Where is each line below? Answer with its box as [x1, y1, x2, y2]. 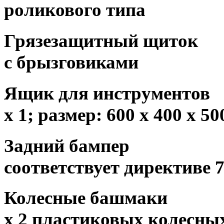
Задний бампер [4, 135, 129, 156]
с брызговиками [4, 52, 138, 73]
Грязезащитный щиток [4, 30, 198, 51]
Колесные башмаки [4, 187, 167, 208]
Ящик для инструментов [4, 82, 210, 103]
